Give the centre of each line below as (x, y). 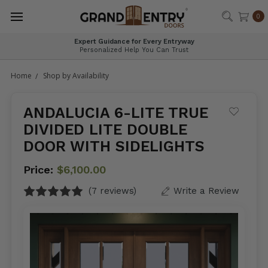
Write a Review (206, 191)
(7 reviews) (112, 191)
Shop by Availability (76, 76)
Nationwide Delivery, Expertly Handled (140, 42)
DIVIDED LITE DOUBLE (105, 130)
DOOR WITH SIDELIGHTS (114, 146)
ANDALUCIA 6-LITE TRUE (116, 113)
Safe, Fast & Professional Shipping (140, 50)
